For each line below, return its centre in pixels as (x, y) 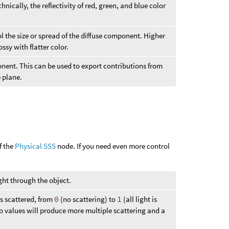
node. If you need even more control (113, 146)
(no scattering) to (88, 199)
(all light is (140, 199)
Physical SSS (36, 146)
